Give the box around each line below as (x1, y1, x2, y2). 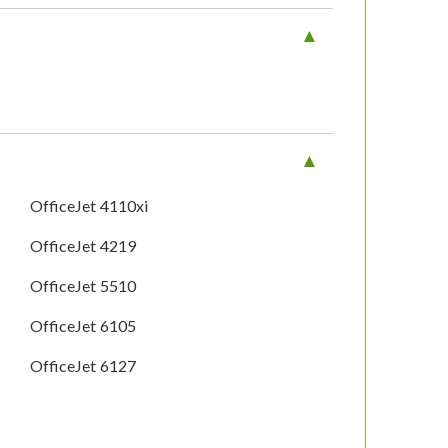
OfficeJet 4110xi (30, 196, 149, 216)
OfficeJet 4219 (30, 236, 137, 256)
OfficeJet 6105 (30, 316, 137, 336)
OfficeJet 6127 (30, 356, 137, 376)
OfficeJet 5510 (30, 276, 137, 296)
